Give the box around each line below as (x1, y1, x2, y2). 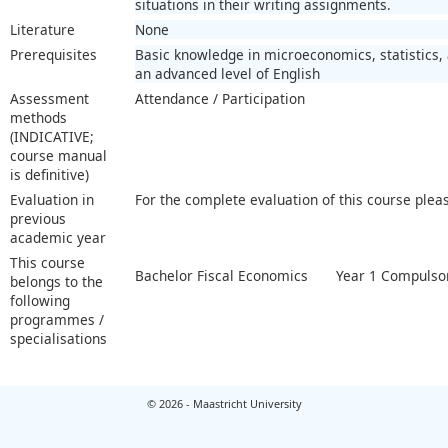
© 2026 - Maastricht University (146, 395, 302, 411)
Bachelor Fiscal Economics (135, 266, 308, 286)
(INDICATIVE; (10, 126, 94, 146)
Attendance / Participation (135, 88, 305, 108)
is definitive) (10, 164, 89, 184)
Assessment (10, 88, 89, 108)
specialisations (10, 328, 107, 348)
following (10, 290, 70, 310)
